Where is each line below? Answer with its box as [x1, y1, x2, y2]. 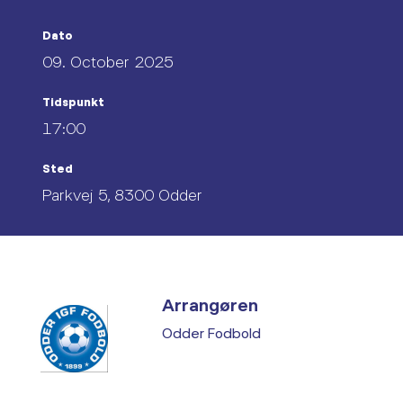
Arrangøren [162, 293, 258, 315]
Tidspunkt [42, 94, 104, 109]
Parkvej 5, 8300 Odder [42, 184, 202, 204]
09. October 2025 [42, 51, 174, 71]
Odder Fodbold [162, 324, 261, 341]
